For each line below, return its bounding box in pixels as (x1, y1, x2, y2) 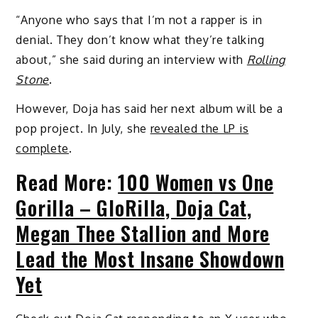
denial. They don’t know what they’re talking (16, 33, 265, 48)
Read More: (16, 168, 119, 197)
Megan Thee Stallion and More (16, 219, 270, 248)
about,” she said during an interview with (16, 53, 247, 67)
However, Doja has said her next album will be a (16, 102, 283, 116)
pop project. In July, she (16, 121, 150, 136)
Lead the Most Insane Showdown (16, 244, 285, 274)
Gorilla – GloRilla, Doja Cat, (16, 193, 252, 223)
